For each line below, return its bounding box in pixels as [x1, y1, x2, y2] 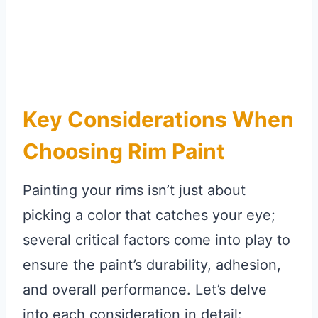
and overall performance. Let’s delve [23, 281, 267, 299]
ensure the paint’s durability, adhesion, [23, 256, 281, 274]
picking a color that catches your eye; [23, 207, 275, 224]
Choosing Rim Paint [23, 138, 225, 165]
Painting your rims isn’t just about [23, 182, 246, 199]
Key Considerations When [23, 106, 294, 133]
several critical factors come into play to [23, 231, 290, 249]
